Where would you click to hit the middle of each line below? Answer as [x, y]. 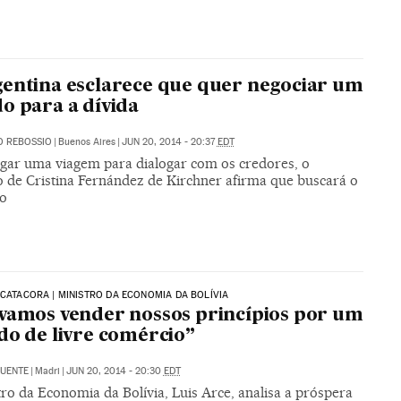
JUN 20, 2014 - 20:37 [169, 141]
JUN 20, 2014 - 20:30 [115, 371]
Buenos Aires [86, 141]
